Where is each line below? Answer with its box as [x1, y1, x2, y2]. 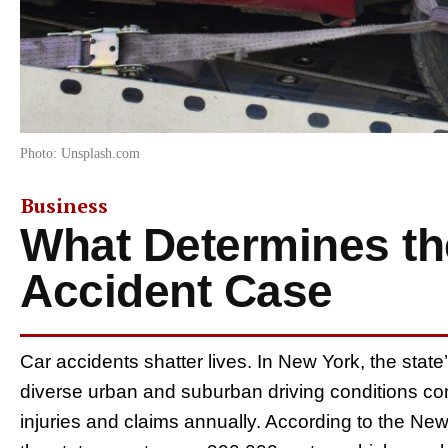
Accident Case [20, 264, 333, 317]
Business [21, 191, 108, 219]
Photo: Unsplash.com [20, 145, 140, 161]
